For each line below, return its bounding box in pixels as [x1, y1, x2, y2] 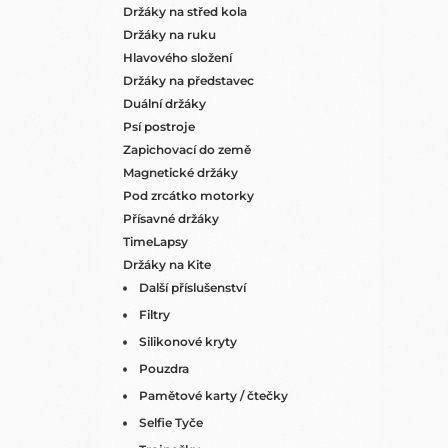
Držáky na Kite [123, 257, 211, 272]
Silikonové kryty [139, 334, 237, 349]
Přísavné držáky [123, 211, 219, 226]
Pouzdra [139, 361, 189, 376]
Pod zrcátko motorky [123, 188, 254, 203]
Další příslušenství [139, 280, 246, 295]
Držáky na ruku [123, 27, 216, 42]
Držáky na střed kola [123, 4, 247, 19]
